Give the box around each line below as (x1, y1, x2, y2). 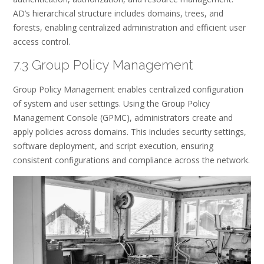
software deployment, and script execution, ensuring (13, 140, 213, 151)
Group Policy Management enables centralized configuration (13, 83, 243, 95)
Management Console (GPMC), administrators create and (13, 111, 233, 123)
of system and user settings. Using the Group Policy (13, 97, 210, 109)
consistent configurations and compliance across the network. (13, 154, 250, 166)
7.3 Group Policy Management (13, 57, 193, 73)
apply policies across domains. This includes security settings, (13, 126, 246, 137)
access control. (13, 35, 70, 47)
